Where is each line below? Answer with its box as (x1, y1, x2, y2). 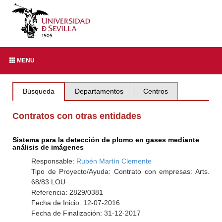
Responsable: (31, 157, 76, 165)
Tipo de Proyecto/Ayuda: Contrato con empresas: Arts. (31, 167, 210, 175)
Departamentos (74, 87, 123, 95)
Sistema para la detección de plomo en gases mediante (12, 136, 200, 144)
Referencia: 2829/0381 (31, 188, 103, 196)
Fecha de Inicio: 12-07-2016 (31, 199, 120, 207)
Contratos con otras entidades (12, 111, 142, 121)
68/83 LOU (31, 178, 65, 186)
